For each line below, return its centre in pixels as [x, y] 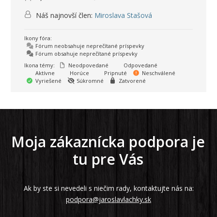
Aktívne [45, 73]
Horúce [79, 73]
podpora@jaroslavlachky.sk [108, 200]
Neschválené [158, 73]
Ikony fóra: [38, 38]
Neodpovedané [88, 65]
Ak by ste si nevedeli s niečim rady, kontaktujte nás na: [108, 188]
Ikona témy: [40, 65]
